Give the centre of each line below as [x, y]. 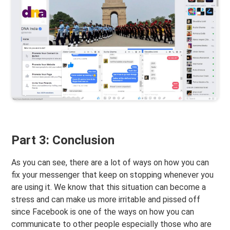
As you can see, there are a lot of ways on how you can [110, 163]
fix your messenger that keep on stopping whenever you [113, 175]
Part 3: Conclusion [63, 140]
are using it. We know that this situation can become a [109, 187]
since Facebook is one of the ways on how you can [103, 212]
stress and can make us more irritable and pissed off [106, 200]
